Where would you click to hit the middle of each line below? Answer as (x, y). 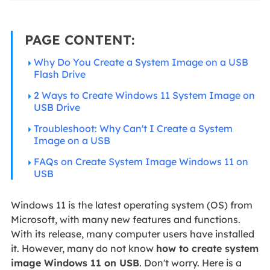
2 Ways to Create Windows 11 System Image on (144, 95)
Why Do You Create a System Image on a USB (141, 62)
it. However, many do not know (83, 248)
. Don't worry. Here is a (190, 262)
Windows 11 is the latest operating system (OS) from (131, 205)
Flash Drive (59, 74)
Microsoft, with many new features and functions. (125, 219)
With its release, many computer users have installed (132, 234)
